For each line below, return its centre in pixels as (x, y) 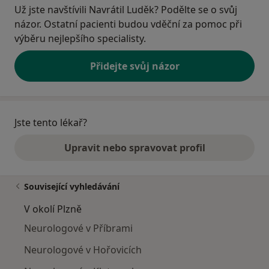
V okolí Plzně (53, 209)
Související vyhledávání (72, 187)
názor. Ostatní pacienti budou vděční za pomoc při (128, 24)
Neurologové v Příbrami (78, 228)
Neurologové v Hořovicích (83, 250)
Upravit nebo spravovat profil (134, 148)
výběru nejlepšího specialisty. (80, 39)
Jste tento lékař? (51, 123)
